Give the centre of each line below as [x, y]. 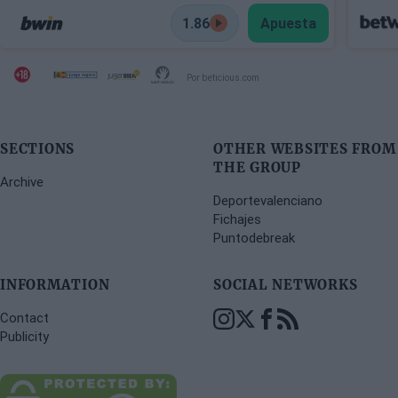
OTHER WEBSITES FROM [305, 149]
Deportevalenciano [268, 201]
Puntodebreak [254, 238]
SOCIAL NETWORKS [286, 285]
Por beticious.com [223, 77]
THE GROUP [257, 168]
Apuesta [289, 24]
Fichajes [237, 219]
